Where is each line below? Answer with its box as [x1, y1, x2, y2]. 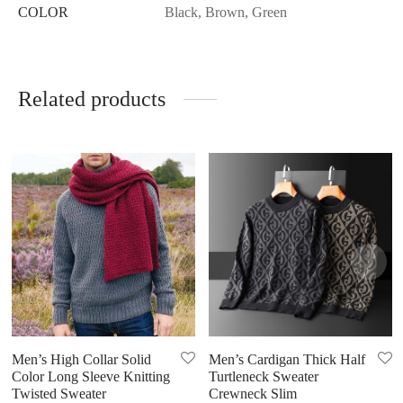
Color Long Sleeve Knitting [11, 369, 170, 385]
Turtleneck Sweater [208, 369, 318, 385]
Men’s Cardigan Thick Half [208, 352, 365, 368]
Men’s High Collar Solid [11, 352, 151, 368]
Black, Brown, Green [165, 4, 287, 21]
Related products [18, 87, 166, 112]
